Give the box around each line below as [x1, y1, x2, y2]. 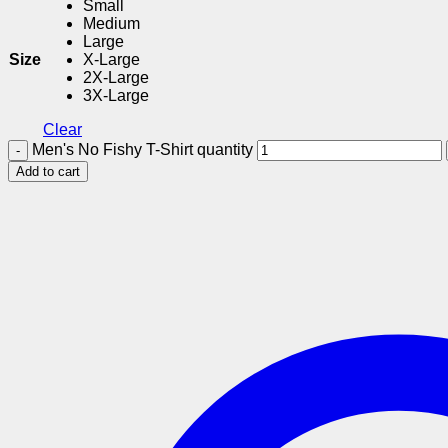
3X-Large [83, 87, 149, 105]
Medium [83, 15, 140, 33]
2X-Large [83, 69, 149, 87]
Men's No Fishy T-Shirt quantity [32, 141, 253, 159]
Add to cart [16, 164, 80, 180]
